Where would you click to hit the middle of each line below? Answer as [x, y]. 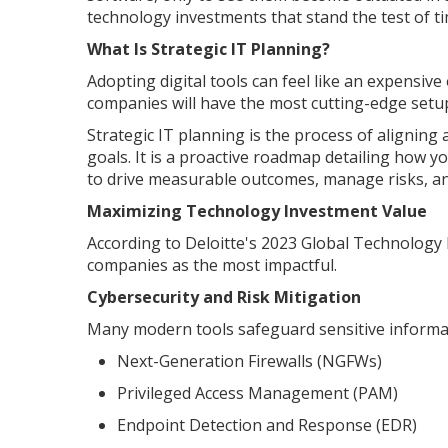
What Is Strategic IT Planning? [208, 48]
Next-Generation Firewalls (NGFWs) [249, 360]
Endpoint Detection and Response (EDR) [267, 424]
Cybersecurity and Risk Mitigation [224, 296]
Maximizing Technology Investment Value [257, 210]
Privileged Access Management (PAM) [257, 392]
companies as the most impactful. [212, 264]
